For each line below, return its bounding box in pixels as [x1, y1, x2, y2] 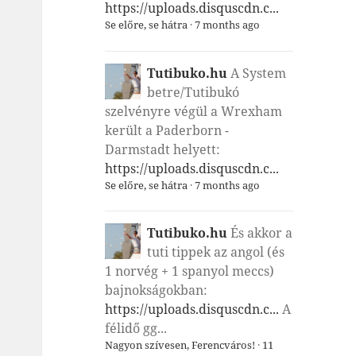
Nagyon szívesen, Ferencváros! [104, 338, 255, 353]
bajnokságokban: [104, 281, 207, 300]
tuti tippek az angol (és [146, 243, 284, 261]
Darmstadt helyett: [104, 140, 220, 158]
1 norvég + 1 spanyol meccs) [104, 262, 274, 281]
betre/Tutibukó [146, 83, 239, 101]
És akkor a [230, 224, 292, 242]
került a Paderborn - [104, 121, 229, 139]
